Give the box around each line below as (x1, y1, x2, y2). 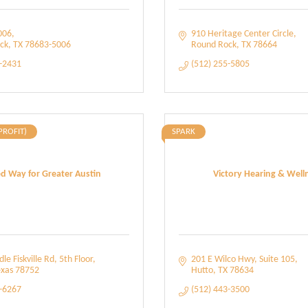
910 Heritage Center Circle (190, 29, 294, 39)
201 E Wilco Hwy (190, 254, 254, 265)
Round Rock (190, 40, 236, 50)
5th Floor (58, 254, 93, 265)
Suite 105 (258, 254, 295, 265)
